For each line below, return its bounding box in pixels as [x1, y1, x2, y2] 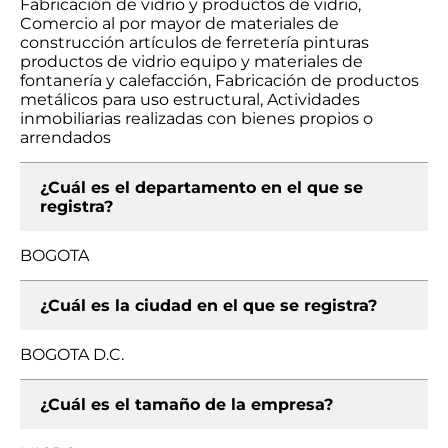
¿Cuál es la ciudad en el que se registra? [40, 296, 377, 315]
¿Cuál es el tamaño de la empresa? [40, 395, 333, 414]
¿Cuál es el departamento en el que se [40, 178, 363, 197]
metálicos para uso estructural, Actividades [20, 90, 360, 109]
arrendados [20, 128, 111, 147]
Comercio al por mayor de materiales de [20, 14, 339, 33]
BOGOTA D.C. [20, 345, 124, 364]
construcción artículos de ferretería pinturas [20, 33, 369, 52]
